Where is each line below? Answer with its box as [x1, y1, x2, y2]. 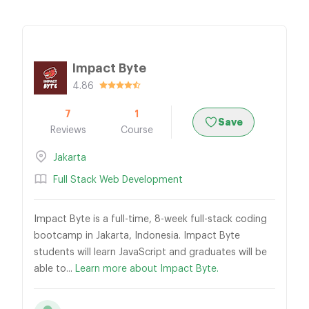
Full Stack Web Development [53, 175, 183, 185]
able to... [34, 264, 75, 274]
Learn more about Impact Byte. [75, 264, 219, 274]
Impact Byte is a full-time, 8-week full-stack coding [34, 215, 267, 224]
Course [120, 126, 153, 135]
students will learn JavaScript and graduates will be [34, 248, 267, 257]
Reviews [50, 126, 86, 135]
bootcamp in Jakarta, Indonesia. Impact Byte [34, 231, 240, 241]
